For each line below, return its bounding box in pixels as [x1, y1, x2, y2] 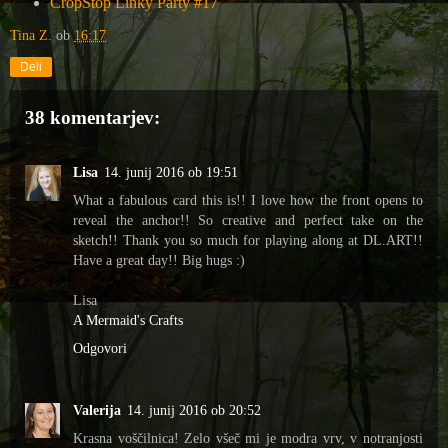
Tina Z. [10, 27, 52, 44]
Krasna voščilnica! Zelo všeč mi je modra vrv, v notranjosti [73, 429, 423, 446]
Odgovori [73, 339, 127, 356]
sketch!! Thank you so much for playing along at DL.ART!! [73, 231, 423, 248]
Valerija [73, 401, 121, 418]
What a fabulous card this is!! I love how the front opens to [73, 191, 423, 208]
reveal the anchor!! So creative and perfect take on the [73, 211, 423, 228]
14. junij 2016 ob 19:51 [104, 163, 238, 180]
